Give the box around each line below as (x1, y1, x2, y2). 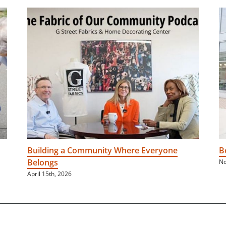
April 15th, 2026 (27, 169, 72, 179)
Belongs (27, 157, 58, 168)
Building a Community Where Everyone (27, 145, 178, 156)
